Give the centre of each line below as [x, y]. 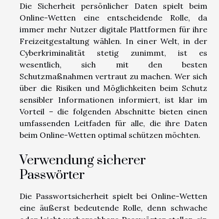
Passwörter [52, 175]
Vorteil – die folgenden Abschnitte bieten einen [113, 111]
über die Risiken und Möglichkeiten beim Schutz [113, 88]
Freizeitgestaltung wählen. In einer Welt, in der [113, 41]
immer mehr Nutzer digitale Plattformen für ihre [113, 29]
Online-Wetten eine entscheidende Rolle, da [113, 17]
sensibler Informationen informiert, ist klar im [113, 99]
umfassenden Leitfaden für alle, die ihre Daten [113, 123]
